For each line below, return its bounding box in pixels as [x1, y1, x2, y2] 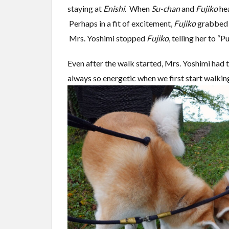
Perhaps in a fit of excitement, [67, 18, 174, 28]
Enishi [103, 3, 125, 13]
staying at [67, 3, 103, 13]
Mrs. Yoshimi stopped [67, 33, 147, 43]
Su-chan [151, 3, 180, 13]
